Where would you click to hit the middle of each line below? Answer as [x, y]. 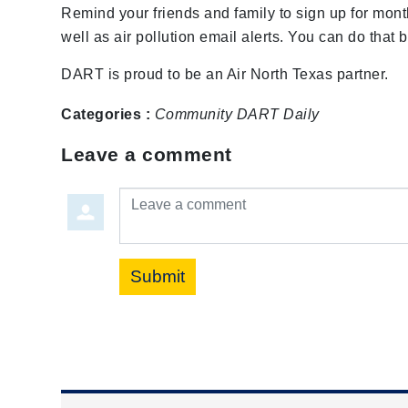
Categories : [106, 114]
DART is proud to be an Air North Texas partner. [225, 74]
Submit [158, 276]
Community [194, 114]
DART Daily [278, 114]
